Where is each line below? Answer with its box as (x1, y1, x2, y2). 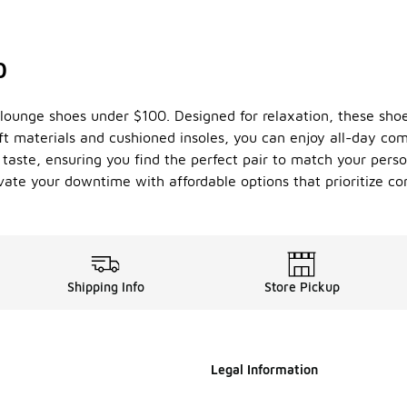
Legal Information (211, 362, 318, 378)
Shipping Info (66, 279, 144, 295)
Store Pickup (263, 279, 340, 295)
